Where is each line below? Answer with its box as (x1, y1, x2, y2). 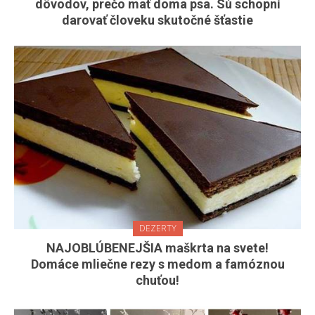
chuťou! (136, 273, 179, 288)
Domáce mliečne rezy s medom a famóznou (30, 257, 285, 272)
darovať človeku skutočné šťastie (62, 13, 253, 28)
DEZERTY (139, 222, 176, 235)
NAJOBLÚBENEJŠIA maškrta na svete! (46, 240, 269, 256)
